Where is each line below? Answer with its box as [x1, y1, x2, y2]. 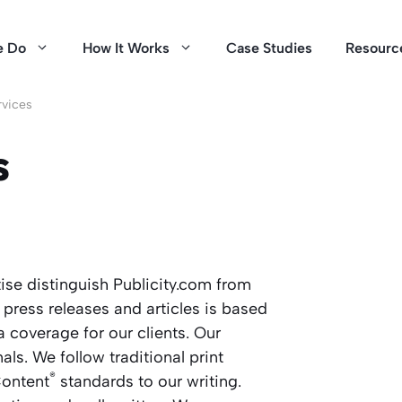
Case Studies [226, 39, 312, 57]
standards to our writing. [56, 371, 241, 391]
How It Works [83, 39, 170, 57]
